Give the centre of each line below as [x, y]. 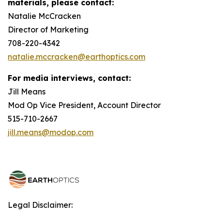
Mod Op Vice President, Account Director [84, 105]
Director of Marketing [48, 30]
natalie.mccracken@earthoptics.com [77, 57]
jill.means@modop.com [51, 132]
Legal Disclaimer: [40, 205]
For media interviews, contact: [69, 78]
